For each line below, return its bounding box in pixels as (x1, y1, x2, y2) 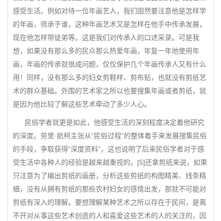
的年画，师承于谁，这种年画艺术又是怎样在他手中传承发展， (13, 20, 206, 28)
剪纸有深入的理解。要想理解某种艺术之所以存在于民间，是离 (13, 198, 206, 206)
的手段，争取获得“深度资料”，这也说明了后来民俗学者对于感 (13, 145, 204, 153)
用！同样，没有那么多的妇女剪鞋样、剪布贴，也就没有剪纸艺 (13, 74, 206, 81)
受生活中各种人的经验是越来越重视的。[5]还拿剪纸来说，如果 (13, 158, 207, 166)
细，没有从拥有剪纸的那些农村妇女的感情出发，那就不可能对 (13, 185, 206, 193)
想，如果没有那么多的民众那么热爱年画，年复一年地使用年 (13, 47, 199, 55)
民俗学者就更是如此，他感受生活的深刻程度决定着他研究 (13, 118, 204, 126)
